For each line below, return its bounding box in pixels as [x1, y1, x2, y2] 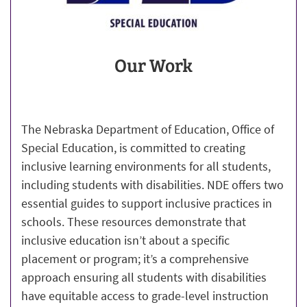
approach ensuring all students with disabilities [21, 269, 267, 285]
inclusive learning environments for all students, [21, 158, 271, 174]
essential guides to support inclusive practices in [21, 195, 272, 211]
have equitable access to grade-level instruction [21, 287, 269, 304]
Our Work [114, 51, 193, 77]
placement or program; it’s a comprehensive [21, 250, 249, 267]
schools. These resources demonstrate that [21, 213, 246, 230]
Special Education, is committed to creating [21, 139, 245, 156]
